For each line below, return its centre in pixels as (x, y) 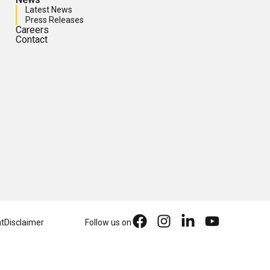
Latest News (49, 10)
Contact (32, 40)
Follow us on (108, 223)
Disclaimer (24, 223)
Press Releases (55, 20)
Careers (32, 30)
